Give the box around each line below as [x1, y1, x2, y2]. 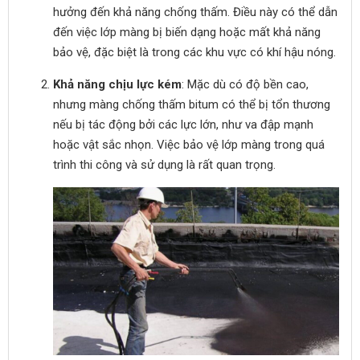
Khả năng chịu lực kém [53, 77, 182, 92]
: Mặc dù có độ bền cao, [182, 77, 309, 92]
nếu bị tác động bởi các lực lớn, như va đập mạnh [53, 117, 313, 132]
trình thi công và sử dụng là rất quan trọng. [53, 157, 276, 172]
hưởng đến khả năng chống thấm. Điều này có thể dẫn [53, 5, 337, 19]
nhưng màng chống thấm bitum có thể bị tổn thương [53, 97, 330, 112]
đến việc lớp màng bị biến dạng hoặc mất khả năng [53, 25, 321, 39]
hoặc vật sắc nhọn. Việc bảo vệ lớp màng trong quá [53, 137, 325, 152]
